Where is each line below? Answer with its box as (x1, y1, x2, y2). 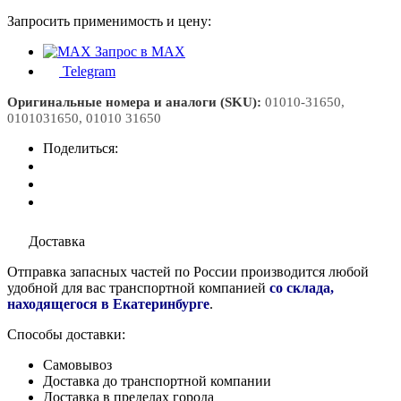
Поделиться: (43, 140, 118, 156)
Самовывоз (43, 356, 112, 372)
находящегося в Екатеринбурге (7, 295, 209, 311)
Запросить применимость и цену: (7, 13, 211, 29)
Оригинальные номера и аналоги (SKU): (7, 93, 265, 109)
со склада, (269, 279, 334, 295)
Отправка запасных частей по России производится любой (7, 263, 369, 279)
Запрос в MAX (95, 43, 185, 59)
